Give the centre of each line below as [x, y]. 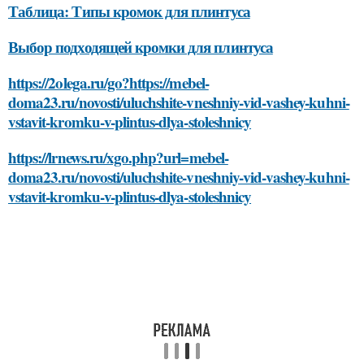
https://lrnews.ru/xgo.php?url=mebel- [118, 157]
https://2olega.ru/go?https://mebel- [108, 82]
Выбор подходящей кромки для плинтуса [141, 47]
